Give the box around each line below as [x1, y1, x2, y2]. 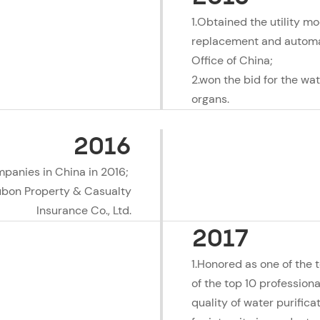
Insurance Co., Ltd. [36, 202, 131, 218]
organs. [191, 91, 230, 106]
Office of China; [191, 52, 276, 68]
